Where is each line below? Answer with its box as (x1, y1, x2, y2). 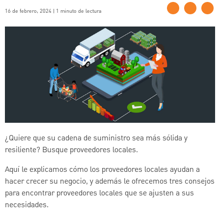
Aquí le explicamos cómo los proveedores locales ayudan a (5, 164, 200, 176)
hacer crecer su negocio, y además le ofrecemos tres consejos (5, 175, 215, 188)
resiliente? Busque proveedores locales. (5, 144, 138, 156)
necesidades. (5, 199, 49, 211)
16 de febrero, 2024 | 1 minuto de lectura (5, 7, 102, 15)
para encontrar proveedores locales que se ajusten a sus (5, 187, 194, 199)
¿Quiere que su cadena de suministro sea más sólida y (5, 132, 188, 144)
